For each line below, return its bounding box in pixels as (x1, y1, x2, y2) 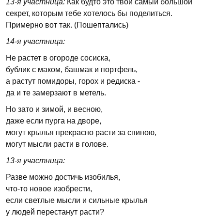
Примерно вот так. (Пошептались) (6, 21, 128, 29)
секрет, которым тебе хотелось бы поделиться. (6, 9, 172, 17)
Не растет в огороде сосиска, (6, 54, 110, 62)
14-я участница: (6, 37, 65, 46)
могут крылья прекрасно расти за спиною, (6, 128, 156, 137)
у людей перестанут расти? (6, 208, 104, 216)
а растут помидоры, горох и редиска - (6, 77, 140, 85)
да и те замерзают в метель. (6, 89, 106, 97)
